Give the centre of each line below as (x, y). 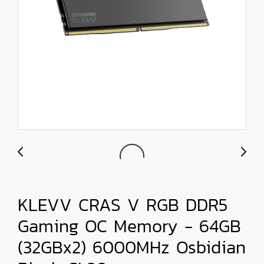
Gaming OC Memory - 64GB (129, 226)
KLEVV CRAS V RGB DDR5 (123, 205)
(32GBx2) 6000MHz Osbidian (132, 247)
